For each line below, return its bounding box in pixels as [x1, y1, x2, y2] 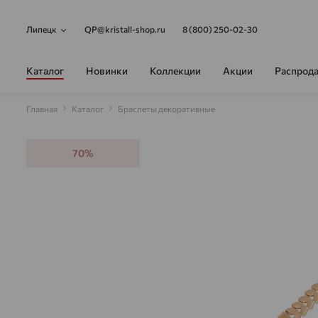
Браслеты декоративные [118, 104, 215, 114]
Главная [26, 104, 57, 114]
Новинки [86, 64, 128, 77]
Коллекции [150, 64, 201, 77]
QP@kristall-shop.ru [84, 24, 165, 34]
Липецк [26, 24, 57, 34]
